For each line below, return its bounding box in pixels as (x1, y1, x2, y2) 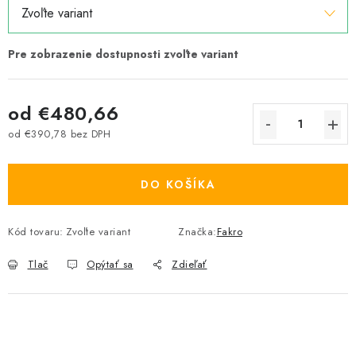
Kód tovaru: (8, 224, 64, 239)
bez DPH (67, 126, 110, 141)
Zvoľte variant (66, 224, 130, 239)
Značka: (178, 224, 217, 239)
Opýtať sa (87, 257, 133, 272)
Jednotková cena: (7, 140, 91, 157)
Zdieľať (172, 257, 207, 272)
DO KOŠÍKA (140, 176, 216, 192)
